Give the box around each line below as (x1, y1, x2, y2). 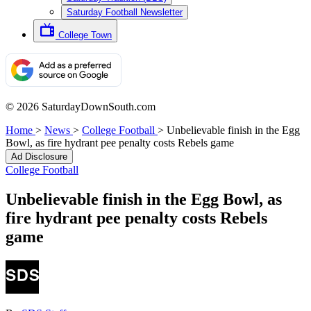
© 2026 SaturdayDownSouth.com (6, 101, 155, 112)
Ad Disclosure (11, 151, 67, 162)
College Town (58, 30, 112, 40)
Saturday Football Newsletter (67, 7, 183, 17)
